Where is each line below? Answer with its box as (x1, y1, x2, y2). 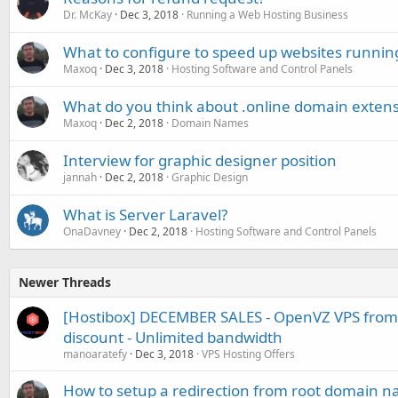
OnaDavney (63, 224, 121, 239)
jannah (63, 170, 97, 185)
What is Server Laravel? (63, 204, 227, 225)
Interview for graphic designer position (63, 150, 337, 171)
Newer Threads (19, 274, 111, 291)
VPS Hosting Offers (202, 346, 295, 362)
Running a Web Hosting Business (187, 7, 348, 22)
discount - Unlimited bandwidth (63, 327, 283, 347)
